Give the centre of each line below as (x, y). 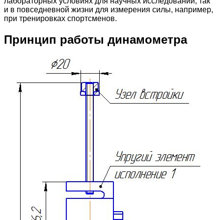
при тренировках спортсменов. (60, 18)
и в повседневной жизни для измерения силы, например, (109, 9)
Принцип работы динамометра (96, 39)
